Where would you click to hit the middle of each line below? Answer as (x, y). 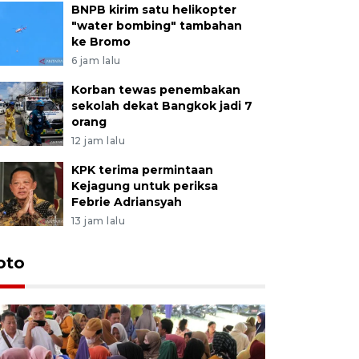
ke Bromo (101, 41)
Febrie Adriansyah (126, 202)
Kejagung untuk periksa (144, 186)
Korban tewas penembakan (155, 89)
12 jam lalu (98, 140)
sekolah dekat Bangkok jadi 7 (161, 105)
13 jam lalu (98, 220)
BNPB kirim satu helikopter (153, 9)
